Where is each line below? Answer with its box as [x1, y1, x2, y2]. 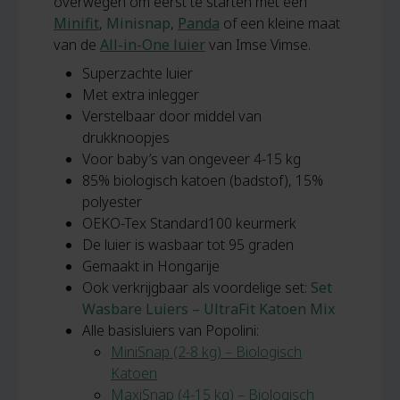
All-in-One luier [100, 35, 205, 54]
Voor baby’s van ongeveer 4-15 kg [82, 149, 301, 169]
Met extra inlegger [82, 85, 199, 104]
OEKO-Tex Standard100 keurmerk [82, 213, 296, 233]
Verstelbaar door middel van [82, 106, 262, 126]
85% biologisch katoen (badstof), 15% [82, 171, 323, 190]
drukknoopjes [82, 128, 170, 147]
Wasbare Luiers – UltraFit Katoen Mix [82, 299, 338, 319]
